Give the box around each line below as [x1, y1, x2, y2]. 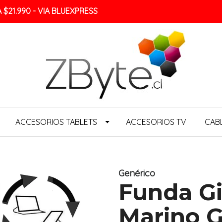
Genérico [118, 167, 155, 179]
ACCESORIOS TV [126, 117, 187, 127]
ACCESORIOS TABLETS [15, 117, 98, 127]
